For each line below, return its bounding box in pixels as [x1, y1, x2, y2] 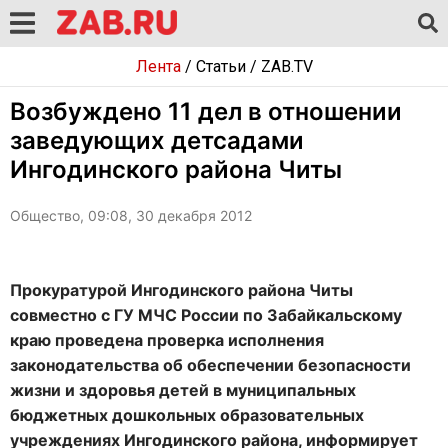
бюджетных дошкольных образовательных [10, 405, 364, 425]
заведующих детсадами [10, 126, 304, 155]
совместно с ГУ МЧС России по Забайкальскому [10, 305, 402, 325]
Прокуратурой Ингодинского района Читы [10, 280, 353, 300]
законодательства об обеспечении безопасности [10, 355, 411, 375]
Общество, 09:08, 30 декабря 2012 [10, 207, 252, 224]
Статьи [195, 57, 246, 76]
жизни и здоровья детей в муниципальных [10, 380, 356, 400]
